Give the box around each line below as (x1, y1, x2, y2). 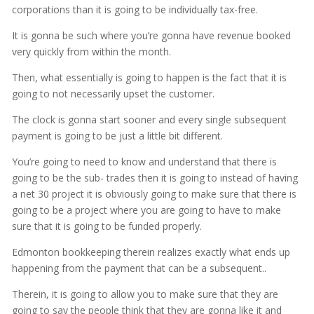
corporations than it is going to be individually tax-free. (11, 3, 258, 17)
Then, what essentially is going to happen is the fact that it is (11, 71, 287, 85)
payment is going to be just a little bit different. (11, 129, 223, 143)
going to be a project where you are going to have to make (11, 203, 281, 217)
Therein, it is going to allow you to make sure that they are (11, 287, 278, 301)
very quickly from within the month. (11, 45, 171, 59)
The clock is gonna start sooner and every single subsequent (11, 113, 287, 127)
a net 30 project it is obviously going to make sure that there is (11, 187, 296, 201)
